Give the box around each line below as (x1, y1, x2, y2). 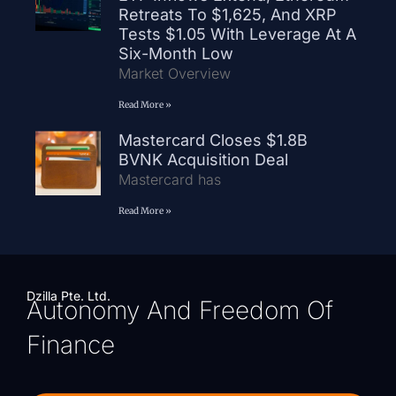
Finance (27, 329, 115, 360)
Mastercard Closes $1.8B (118, 130, 308, 149)
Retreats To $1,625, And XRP (118, 4, 337, 24)
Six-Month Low (118, 43, 233, 63)
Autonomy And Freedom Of (27, 294, 333, 325)
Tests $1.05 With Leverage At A (118, 24, 356, 43)
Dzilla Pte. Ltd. (27, 287, 110, 303)
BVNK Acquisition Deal (118, 149, 297, 169)
